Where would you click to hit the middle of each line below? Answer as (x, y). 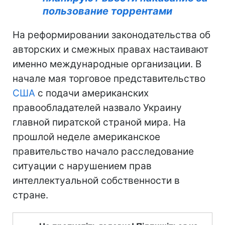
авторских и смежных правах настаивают (110, 49)
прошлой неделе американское (86, 137)
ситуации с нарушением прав (82, 166)
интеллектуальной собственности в (96, 180)
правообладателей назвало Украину (97, 107)
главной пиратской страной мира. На (99, 122)
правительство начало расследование (103, 151)
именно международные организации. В (107, 64)
